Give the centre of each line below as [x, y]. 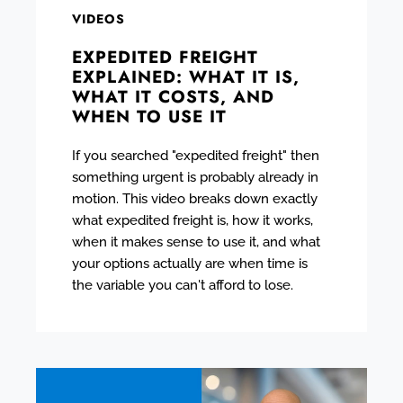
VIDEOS [99, 18]
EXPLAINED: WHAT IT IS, [186, 76]
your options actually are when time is [190, 263]
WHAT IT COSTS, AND [173, 96]
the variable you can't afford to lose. [183, 285]
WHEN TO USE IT [149, 116]
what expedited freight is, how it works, [193, 220]
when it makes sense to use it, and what [196, 242]
